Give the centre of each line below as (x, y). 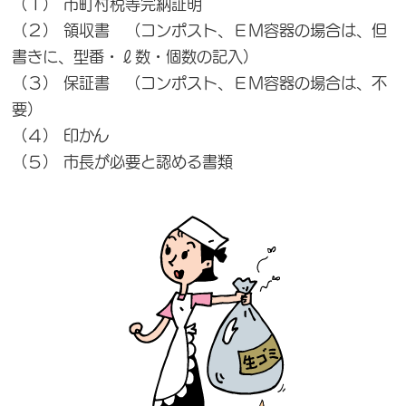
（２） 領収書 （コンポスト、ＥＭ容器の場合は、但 (199, 30)
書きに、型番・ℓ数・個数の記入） (135, 57)
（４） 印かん (60, 135)
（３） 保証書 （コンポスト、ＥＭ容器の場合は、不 (199, 83)
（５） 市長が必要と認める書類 (122, 162)
